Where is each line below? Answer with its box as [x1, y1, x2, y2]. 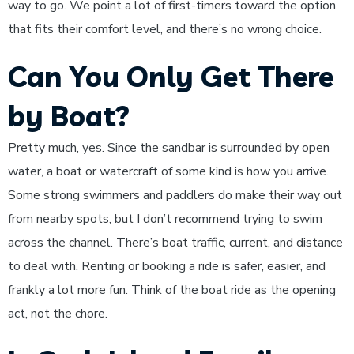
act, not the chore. [8, 305, 107, 322]
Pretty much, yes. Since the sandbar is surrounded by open [8, 139, 330, 156]
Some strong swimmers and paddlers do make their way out [8, 186, 342, 204]
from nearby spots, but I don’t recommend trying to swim [8, 210, 322, 228]
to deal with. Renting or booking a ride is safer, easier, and [8, 258, 326, 275]
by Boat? [8, 98, 130, 134]
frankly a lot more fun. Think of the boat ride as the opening [8, 281, 336, 299]
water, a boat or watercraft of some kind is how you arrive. [8, 163, 329, 180]
